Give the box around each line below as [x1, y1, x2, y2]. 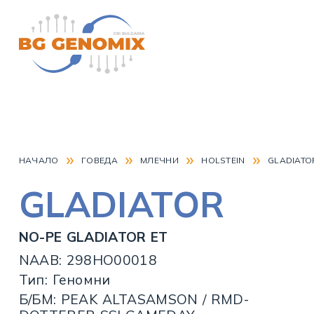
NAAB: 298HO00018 [18, 251, 157, 268]
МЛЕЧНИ [140, 154, 179, 165]
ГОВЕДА [81, 154, 118, 165]
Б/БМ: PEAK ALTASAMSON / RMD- [18, 290, 250, 308]
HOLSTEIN [201, 154, 245, 165]
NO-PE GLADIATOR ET [18, 228, 168, 245]
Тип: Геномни [18, 271, 111, 288]
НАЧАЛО [18, 154, 59, 165]
